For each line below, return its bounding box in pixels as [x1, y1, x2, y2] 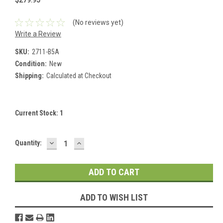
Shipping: [15, 72, 44, 80]
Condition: [15, 60, 47, 68]
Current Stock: [15, 109, 60, 117]
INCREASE [75, 137, 116, 148]
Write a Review [15, 30, 61, 38]
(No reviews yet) [72, 18, 123, 26]
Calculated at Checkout [46, 72, 111, 80]
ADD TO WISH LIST [80, 192, 148, 203]
